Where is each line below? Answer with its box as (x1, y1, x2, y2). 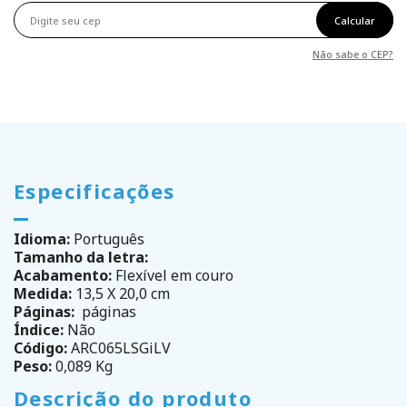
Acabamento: (14, 265, 112, 286)
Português (70, 229, 144, 250)
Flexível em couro (112, 265, 233, 286)
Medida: (14, 283, 72, 304)
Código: (14, 338, 67, 359)
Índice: (14, 320, 64, 341)
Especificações (14, 177, 175, 205)
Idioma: (14, 229, 70, 250)
